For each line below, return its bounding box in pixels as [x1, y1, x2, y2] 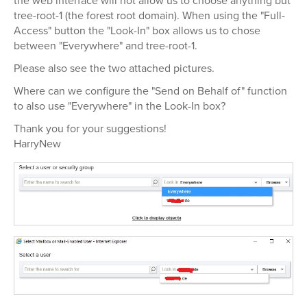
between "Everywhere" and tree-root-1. [14, 38, 197, 53]
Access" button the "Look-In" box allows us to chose [14, 23, 260, 38]
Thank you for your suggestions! [14, 121, 167, 136]
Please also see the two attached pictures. [14, 60, 214, 76]
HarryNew [14, 136, 61, 151]
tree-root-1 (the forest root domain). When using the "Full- [14, 8, 285, 23]
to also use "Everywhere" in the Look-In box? [14, 98, 225, 114]
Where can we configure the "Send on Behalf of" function [14, 83, 287, 99]
